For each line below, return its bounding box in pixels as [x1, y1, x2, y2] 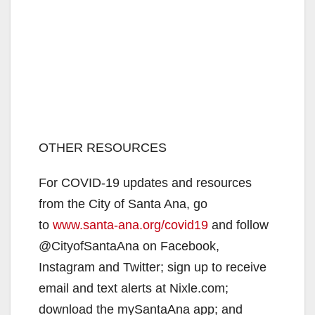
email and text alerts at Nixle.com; [39, 281, 229, 295]
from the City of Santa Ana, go [39, 196, 207, 211]
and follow [208, 217, 269, 232]
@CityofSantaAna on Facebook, [39, 238, 219, 253]
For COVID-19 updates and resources [39, 175, 252, 190]
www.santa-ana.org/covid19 [53, 217, 208, 232]
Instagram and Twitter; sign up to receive [39, 259, 266, 274]
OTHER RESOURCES [39, 140, 167, 155]
